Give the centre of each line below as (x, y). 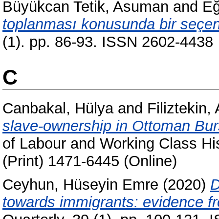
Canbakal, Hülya (58, 108)
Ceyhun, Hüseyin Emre (80, 185)
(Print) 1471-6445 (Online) (90, 161)
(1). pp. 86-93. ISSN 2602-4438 (108, 42)
